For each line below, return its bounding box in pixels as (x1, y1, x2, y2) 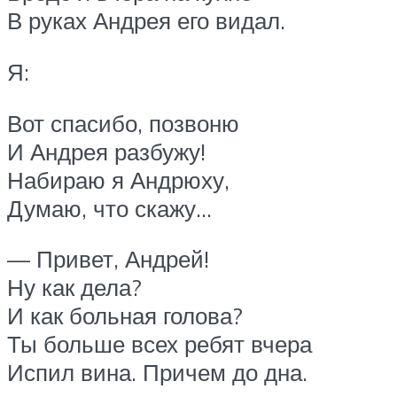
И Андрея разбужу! (7, 136, 206, 166)
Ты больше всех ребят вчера (7, 330, 312, 359)
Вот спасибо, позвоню (7, 108, 239, 137)
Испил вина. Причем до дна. (7, 358, 307, 387)
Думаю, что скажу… (7, 193, 212, 222)
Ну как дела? (7, 273, 142, 302)
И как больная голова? (7, 301, 243, 331)
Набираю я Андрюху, (7, 165, 230, 194)
